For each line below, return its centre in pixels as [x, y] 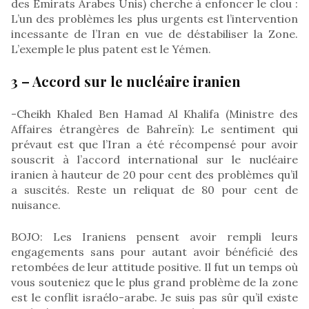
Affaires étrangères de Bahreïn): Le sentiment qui [154, 129]
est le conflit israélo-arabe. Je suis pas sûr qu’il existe [154, 297]
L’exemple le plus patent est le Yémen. [111, 49]
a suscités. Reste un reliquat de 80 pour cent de [154, 189]
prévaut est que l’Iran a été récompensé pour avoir [154, 144]
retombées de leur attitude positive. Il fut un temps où [154, 267]
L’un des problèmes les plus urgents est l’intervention [154, 18]
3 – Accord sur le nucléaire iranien [126, 81]
